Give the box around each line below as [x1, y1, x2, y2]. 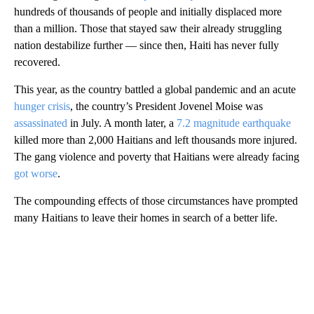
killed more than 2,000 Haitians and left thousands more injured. [14, 133, 297, 146]
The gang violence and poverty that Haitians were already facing [14, 150, 299, 163]
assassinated [14, 116, 67, 129]
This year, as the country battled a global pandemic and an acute [14, 83, 296, 95]
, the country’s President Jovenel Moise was [70, 100, 263, 112]
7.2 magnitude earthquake [177, 116, 291, 129]
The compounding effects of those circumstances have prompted [14, 194, 298, 207]
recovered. [14, 55, 60, 68]
